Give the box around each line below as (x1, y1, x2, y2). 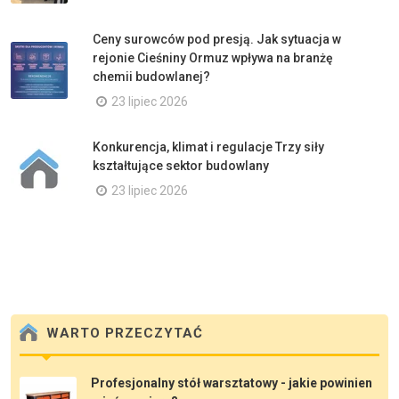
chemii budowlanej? (93, 69, 210, 84)
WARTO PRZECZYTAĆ (42, 325, 203, 342)
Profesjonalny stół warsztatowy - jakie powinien (91, 375, 372, 390)
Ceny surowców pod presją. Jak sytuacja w (93, 31, 341, 46)
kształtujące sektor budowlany (93, 158, 269, 173)
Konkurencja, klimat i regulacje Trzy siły (93, 139, 324, 154)
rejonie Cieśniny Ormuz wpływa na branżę (93, 50, 333, 65)
